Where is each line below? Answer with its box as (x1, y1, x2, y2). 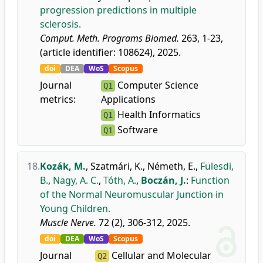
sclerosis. (40, 18, 81, 31)
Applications (101, 93, 156, 106)
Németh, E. (147, 160, 195, 173)
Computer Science (115, 79, 199, 92)
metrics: (40, 93, 76, 106)
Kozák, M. (40, 160, 86, 173)
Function (191, 174, 230, 187)
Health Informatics (115, 108, 201, 121)
